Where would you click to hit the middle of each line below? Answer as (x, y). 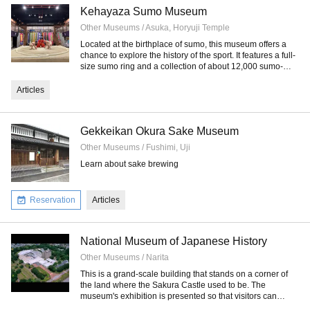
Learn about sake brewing (129, 164)
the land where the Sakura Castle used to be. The (173, 285)
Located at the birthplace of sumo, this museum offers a (183, 44)
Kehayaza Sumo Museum (144, 11)
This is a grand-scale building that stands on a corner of (184, 274)
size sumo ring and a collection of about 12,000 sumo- (182, 66)
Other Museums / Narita (125, 257)
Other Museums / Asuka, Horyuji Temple (155, 28)
